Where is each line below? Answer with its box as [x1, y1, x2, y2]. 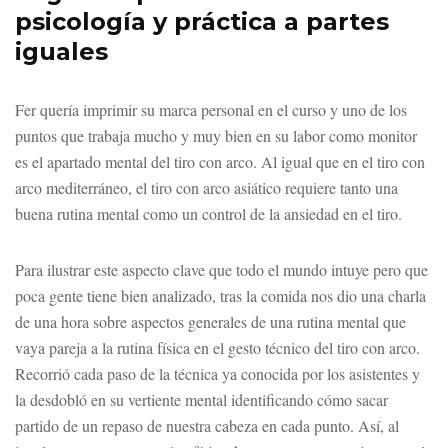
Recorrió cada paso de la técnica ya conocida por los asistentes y [15, 362, 420, 384]
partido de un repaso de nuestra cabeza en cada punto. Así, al [15, 414, 399, 436]
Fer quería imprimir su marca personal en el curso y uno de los [15, 98, 407, 120]
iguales [15, 36, 108, 66]
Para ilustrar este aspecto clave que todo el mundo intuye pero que [15, 258, 428, 280]
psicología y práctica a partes [15, 6, 389, 36]
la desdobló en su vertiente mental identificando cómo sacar [15, 388, 388, 410]
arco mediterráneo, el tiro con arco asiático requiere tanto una [15, 176, 398, 198]
